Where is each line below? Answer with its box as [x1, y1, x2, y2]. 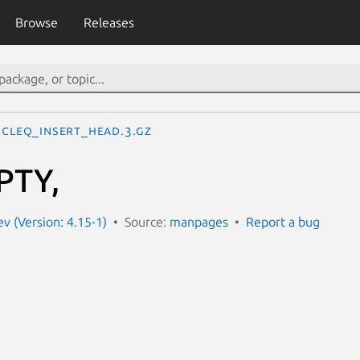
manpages [170, 214, 228, 229]
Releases [83, 15, 134, 30]
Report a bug [246, 214, 320, 229]
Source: [125, 214, 170, 229]
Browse [14, 15, 58, 30]
